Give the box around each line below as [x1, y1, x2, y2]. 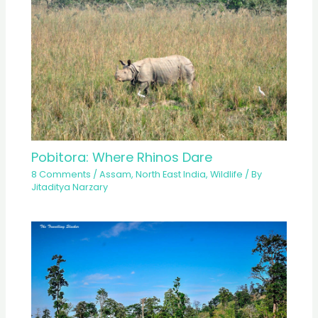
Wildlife [210, 168, 243, 180]
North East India [136, 168, 207, 180]
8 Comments [31, 168, 92, 180]
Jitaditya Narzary [31, 180, 109, 193]
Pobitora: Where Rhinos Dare [31, 148, 213, 166]
